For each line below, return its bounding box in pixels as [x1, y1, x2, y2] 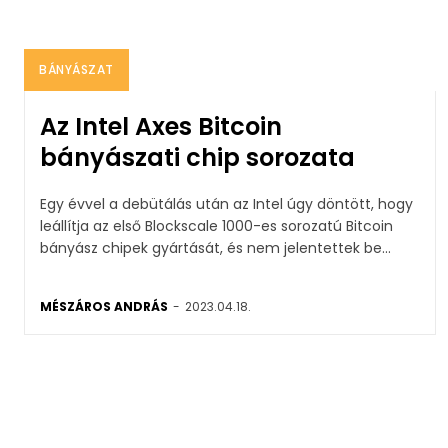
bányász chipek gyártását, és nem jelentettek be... [40, 237, 391, 258]
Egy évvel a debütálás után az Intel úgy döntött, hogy [40, 193, 413, 214]
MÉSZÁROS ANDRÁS [40, 297, 168, 315]
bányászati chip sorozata [40, 140, 355, 174]
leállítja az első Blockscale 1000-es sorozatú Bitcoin [40, 215, 393, 236]
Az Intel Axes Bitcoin [40, 109, 282, 143]
